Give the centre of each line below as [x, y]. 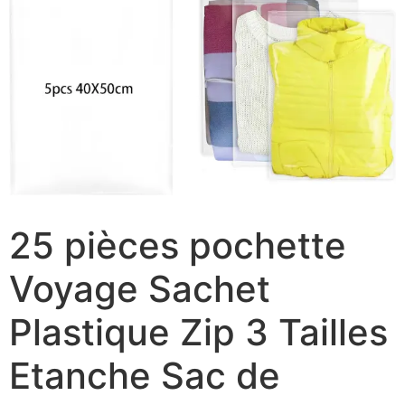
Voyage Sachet [140, 289]
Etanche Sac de [145, 376]
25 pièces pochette [178, 246]
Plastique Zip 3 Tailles [198, 333]
